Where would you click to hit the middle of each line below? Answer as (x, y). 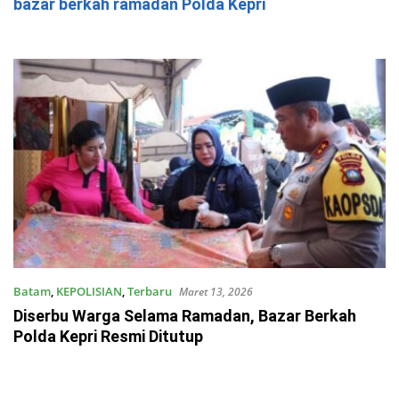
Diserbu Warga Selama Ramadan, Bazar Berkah (185, 316)
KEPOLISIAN (89, 292)
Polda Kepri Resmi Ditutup (108, 337)
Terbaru (150, 292)
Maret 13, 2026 (216, 292)
